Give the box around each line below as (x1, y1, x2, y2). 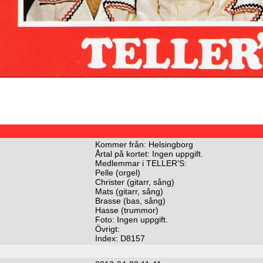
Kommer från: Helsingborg (95, 139, 193, 149)
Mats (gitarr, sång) (95, 186, 163, 196)
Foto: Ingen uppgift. (95, 214, 168, 224)
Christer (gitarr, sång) (95, 177, 174, 187)
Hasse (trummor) (95, 205, 159, 215)
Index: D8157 (95, 233, 145, 243)
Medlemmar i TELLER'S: (95, 158, 187, 168)
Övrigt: (95, 224, 120, 234)
